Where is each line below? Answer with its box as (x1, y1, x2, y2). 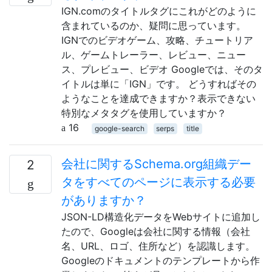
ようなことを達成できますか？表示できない (61, 92, 256, 104)
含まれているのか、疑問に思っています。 (61, 19, 246, 32)
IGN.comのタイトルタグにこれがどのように (61, 4, 256, 17)
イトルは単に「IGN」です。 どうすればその (61, 77, 256, 90)
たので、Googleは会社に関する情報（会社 (61, 225, 250, 237)
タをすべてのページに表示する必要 (61, 174, 256, 189)
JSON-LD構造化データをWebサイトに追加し (61, 210, 260, 223)
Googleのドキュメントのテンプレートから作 (61, 254, 260, 267)
